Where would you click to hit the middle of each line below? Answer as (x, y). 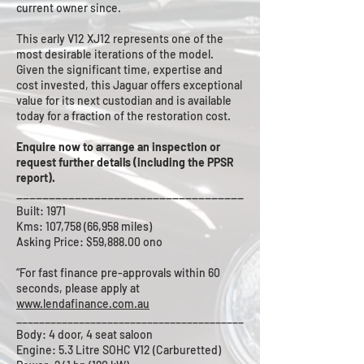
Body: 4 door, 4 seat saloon (84, 334)
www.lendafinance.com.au (83, 303)
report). (36, 178)
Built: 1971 (41, 211)
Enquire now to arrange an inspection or (118, 147)
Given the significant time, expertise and (119, 69)
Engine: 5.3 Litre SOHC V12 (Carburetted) (119, 350)
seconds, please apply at (78, 288)
